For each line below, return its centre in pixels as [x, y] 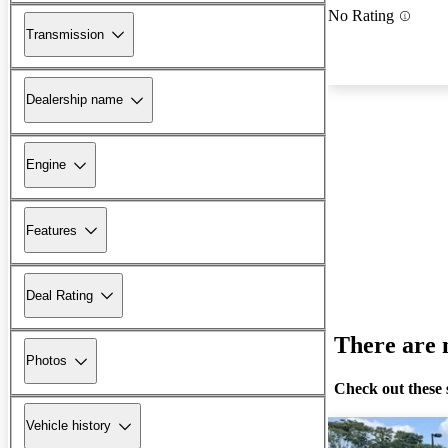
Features [51, 230]
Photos [46, 361]
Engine [46, 165]
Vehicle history [68, 426]
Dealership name [74, 100]
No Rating [361, 16]
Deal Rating [59, 295]
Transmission [65, 34]
